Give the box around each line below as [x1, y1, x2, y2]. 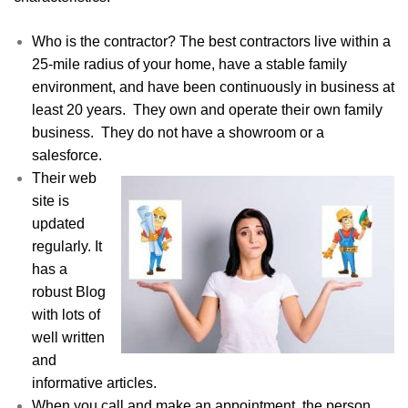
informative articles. [32, 374, 157, 391]
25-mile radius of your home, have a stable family [32, 56, 347, 72]
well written [32, 329, 105, 345]
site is [32, 192, 69, 209]
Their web [32, 169, 97, 186]
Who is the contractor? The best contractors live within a [32, 33, 391, 49]
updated [32, 215, 85, 231]
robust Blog [32, 283, 106, 300]
